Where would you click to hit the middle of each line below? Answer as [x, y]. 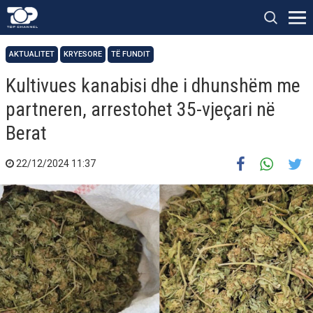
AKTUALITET [32, 54]
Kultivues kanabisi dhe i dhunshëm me [153, 86]
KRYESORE [83, 54]
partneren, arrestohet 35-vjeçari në [140, 109]
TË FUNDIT [131, 54]
